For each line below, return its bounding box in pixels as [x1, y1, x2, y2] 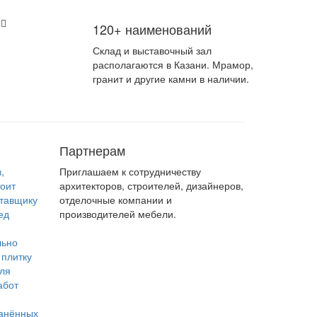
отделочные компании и [59, 192, 172, 207]
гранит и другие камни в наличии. [92, 71, 249, 86]
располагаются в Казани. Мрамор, [92, 57, 253, 71]
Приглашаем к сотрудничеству [59, 163, 201, 178]
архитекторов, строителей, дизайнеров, [59, 178, 243, 192]
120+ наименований [92, 19, 212, 38]
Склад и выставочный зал [92, 42, 212, 57]
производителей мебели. [59, 206, 176, 221]
